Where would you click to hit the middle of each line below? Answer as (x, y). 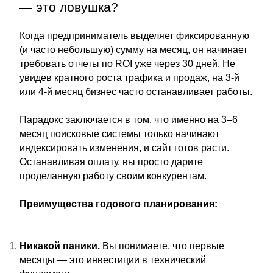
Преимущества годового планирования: (119, 204)
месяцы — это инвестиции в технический (113, 260)
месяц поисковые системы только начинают (119, 134)
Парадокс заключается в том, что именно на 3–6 (129, 120)
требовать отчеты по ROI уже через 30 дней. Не (127, 64)
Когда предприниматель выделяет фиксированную (134, 36)
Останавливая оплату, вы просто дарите (111, 162)
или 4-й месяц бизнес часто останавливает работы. (136, 92)
